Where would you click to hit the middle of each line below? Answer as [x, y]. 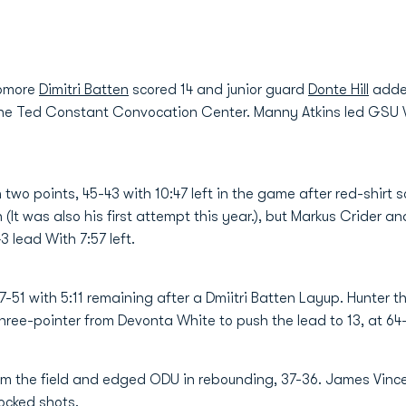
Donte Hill [338, 90]
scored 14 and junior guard [218, 90]
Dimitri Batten [84, 90]
